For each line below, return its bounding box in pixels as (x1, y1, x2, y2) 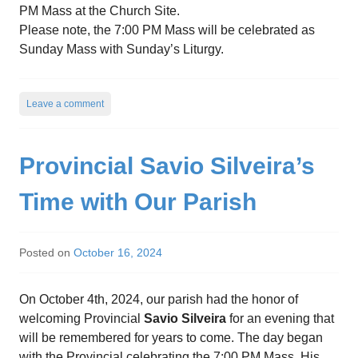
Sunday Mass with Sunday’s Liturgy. (19, 42, 224, 56)
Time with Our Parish (19, 188, 257, 215)
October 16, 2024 (74, 245, 162, 259)
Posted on (19, 245, 74, 259)
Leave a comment (26, 97, 104, 109)
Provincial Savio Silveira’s (19, 152, 315, 179)
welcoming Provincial (19, 311, 144, 325)
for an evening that (226, 311, 334, 325)
